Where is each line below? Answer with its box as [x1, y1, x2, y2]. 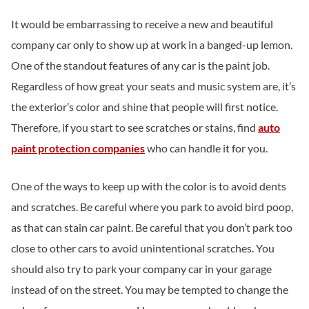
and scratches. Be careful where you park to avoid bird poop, [11, 200, 293, 214]
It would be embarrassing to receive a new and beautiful [11, 17, 273, 30]
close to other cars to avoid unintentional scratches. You [11, 241, 275, 255]
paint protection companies [11, 141, 145, 154]
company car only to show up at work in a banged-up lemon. [11, 37, 292, 51]
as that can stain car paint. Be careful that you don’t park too [11, 221, 292, 235]
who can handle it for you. [145, 141, 268, 154]
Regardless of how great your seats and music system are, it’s [11, 79, 296, 92]
